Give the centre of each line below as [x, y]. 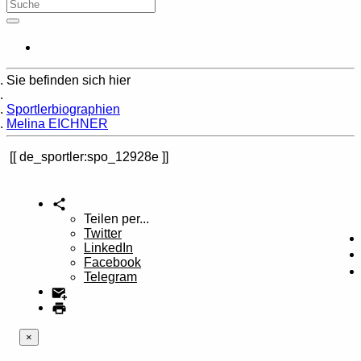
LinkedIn [108, 248]
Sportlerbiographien [63, 109]
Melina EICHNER [57, 124]
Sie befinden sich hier [68, 80]
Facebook [112, 263]
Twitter [103, 234]
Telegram [110, 277]
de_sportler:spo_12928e [89, 157]
